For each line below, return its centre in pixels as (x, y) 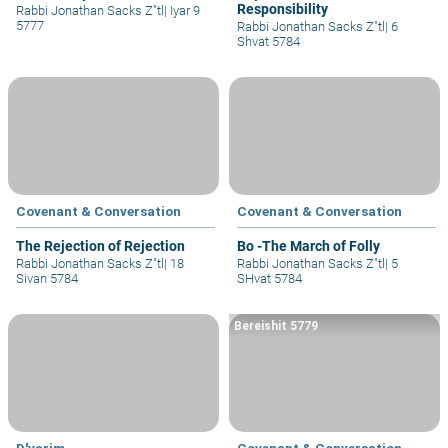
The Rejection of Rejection (100, 246)
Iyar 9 (183, 11)
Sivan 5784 (47, 279)
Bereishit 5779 (276, 326)
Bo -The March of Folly (308, 246)
